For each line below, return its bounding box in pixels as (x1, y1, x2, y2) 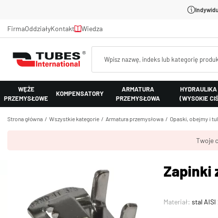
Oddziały (25, 24, 51, 33)
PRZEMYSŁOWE (4, 94, 48, 102)
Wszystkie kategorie (49, 115, 99, 122)
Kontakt (51, 24, 74, 33)
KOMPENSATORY (56, 90, 104, 98)
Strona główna (7, 115, 43, 122)
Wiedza (81, 24, 103, 33)
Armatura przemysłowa (106, 115, 163, 122)
